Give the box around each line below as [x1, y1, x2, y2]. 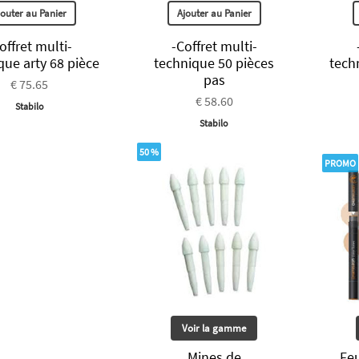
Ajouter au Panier [176, 6, 252, 21]
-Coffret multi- [171, 37, 257, 56]
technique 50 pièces [154, 54, 275, 73]
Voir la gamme [182, 321, 247, 335]
